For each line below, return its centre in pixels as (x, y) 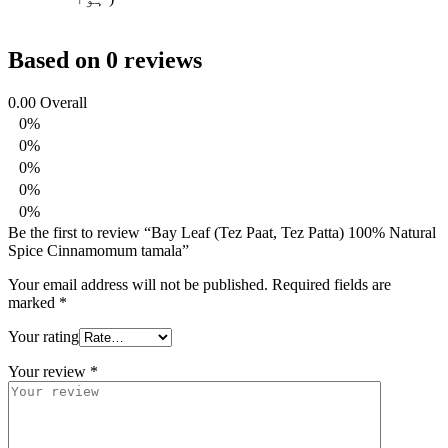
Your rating (43, 337)
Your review (49, 372)
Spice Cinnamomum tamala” (98, 251)
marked (33, 303)
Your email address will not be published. (138, 285)
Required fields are (331, 285)
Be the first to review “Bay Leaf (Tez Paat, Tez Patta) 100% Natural (222, 233)
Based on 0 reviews (105, 60)
